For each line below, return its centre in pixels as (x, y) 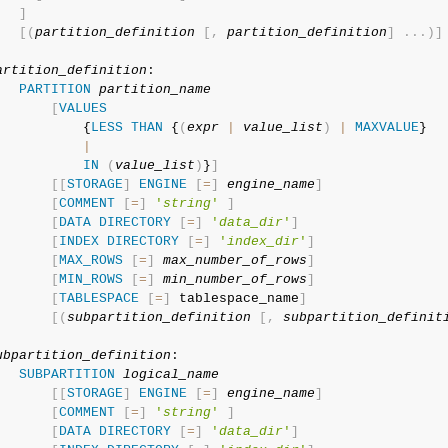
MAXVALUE (386, 127)
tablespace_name (234, 298)
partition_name (154, 89)
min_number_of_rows (234, 279)
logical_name (170, 374)
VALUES (82, 108)
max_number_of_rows (234, 260)
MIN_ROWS (90, 279)
